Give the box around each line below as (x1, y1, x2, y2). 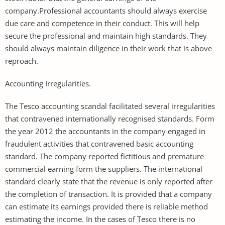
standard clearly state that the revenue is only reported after (5, 176, 212, 186)
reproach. (5, 55, 38, 66)
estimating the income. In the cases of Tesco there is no (5, 213, 195, 224)
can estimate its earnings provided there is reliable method (5, 201, 208, 211)
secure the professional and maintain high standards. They (5, 30, 207, 41)
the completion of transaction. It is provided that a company (5, 188, 212, 199)
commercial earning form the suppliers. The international (5, 163, 202, 174)
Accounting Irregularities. (5, 78, 91, 88)
